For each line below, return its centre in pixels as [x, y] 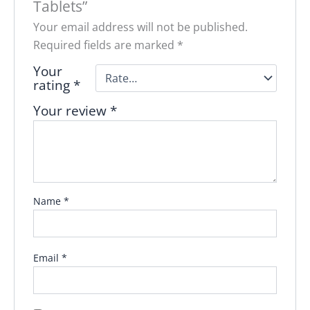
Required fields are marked [105, 45]
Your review [71, 110]
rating [53, 84]
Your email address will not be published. [140, 27]
